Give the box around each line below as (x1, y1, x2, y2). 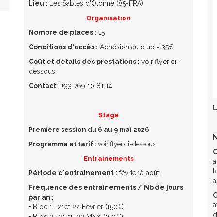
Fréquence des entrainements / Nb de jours (29, 183, 183, 191)
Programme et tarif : (29, 139, 96, 148)
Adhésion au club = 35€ (98, 43, 176, 51)
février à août (117, 169, 159, 177)
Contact (29, 81, 56, 90)
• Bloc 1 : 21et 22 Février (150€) (29, 202, 125, 211)
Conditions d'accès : (29, 43, 98, 51)
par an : (29, 193, 54, 201)
